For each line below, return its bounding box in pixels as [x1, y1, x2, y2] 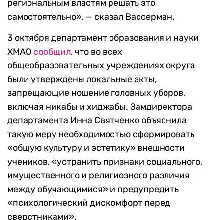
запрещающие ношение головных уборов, [7, 87, 185, 99]
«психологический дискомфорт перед [7, 197, 170, 209]
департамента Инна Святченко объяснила [7, 115, 187, 126]
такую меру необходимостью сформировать [7, 129, 194, 140]
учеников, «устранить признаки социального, [7, 156, 202, 167]
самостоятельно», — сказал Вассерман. [7, 11, 175, 23]
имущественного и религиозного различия [7, 170, 190, 181]
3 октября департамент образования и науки [7, 32, 199, 44]
